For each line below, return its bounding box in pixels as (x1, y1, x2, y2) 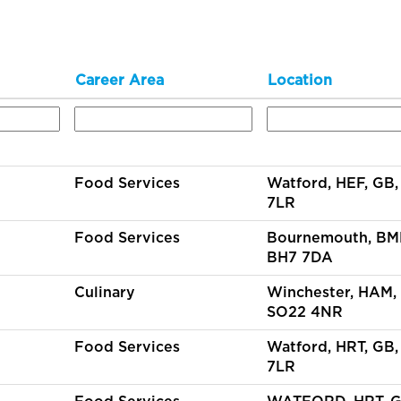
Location (268, 73, 332, 88)
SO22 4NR (267, 305, 343, 320)
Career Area (75, 73, 164, 88)
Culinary (74, 286, 135, 300)
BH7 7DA (267, 251, 333, 265)
